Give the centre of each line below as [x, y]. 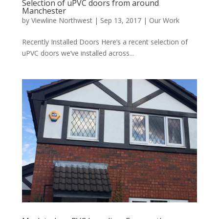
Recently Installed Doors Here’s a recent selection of [105, 42]
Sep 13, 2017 [120, 21]
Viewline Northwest [62, 21]
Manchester [44, 11]
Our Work [164, 21]
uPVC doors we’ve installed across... [78, 53]
